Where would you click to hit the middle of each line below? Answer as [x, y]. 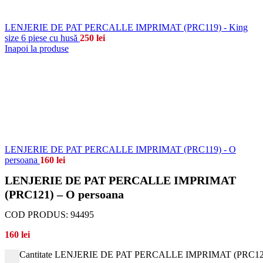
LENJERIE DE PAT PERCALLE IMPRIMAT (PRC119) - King [126, 27]
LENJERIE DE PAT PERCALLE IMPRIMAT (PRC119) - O [120, 149]
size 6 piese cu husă [42, 38]
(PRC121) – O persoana [64, 195]
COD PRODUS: [38, 214]
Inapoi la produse [37, 48]
